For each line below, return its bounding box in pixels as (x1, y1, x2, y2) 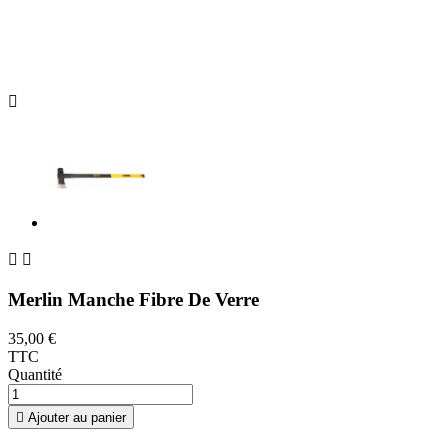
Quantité (8, 365, 62, 383)
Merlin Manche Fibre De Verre (8, 289, 259, 311)
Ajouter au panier (28, 409, 126, 425)
